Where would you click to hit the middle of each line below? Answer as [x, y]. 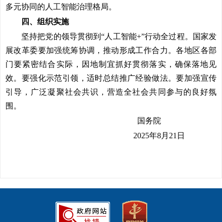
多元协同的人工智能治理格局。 [61, 7]
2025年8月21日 [175, 136]
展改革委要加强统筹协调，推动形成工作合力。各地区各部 [111, 50]
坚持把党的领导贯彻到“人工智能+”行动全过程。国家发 [119, 36]
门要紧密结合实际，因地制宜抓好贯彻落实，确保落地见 [111, 64]
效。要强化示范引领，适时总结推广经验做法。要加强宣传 [111, 78]
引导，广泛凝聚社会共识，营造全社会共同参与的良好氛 [111, 92]
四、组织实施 [45, 22]
